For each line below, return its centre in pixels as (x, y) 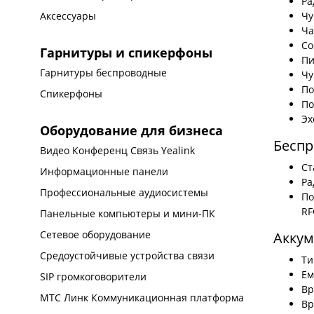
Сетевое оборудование (96, 234)
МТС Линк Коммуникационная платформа (142, 298)
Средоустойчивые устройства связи (128, 255)
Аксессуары (68, 16)
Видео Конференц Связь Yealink (118, 150)
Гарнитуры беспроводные (104, 73)
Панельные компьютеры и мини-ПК (128, 213)
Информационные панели (104, 171)
